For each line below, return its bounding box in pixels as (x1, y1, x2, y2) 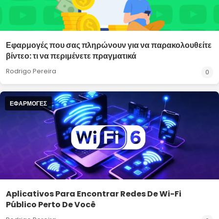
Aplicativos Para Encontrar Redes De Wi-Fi (6, 188, 181, 199)
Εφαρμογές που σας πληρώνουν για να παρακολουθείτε (6, 40, 212, 51)
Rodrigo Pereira (6, 66, 56, 76)
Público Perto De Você (6, 199, 96, 210)
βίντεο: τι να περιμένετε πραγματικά (6, 50, 136, 62)
